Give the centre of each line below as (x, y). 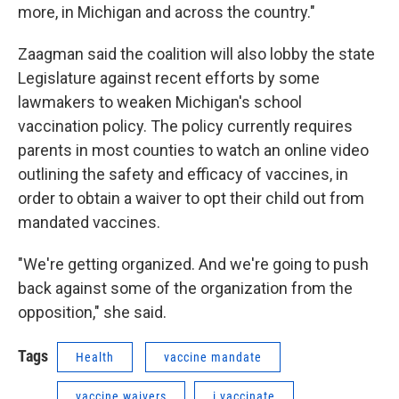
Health (95, 357)
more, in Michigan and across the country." (167, 12)
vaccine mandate (213, 357)
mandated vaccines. (89, 222)
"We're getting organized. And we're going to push (193, 264)
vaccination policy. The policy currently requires (185, 126)
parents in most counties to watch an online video (193, 150)
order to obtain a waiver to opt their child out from (191, 198)
